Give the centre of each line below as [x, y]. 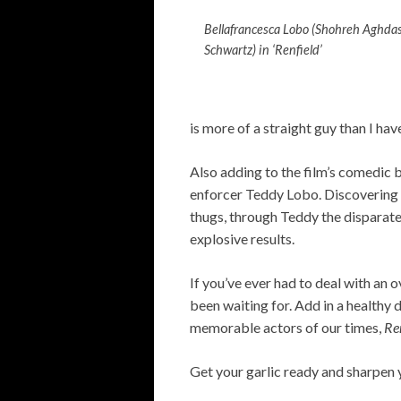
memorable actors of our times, [287, 328]
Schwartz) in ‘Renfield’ [263, 50]
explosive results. [242, 239]
